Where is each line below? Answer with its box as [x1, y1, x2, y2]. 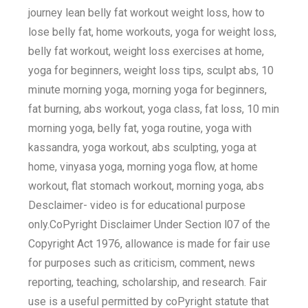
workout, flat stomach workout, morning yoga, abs [28, 179, 265, 192]
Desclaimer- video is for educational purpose [28, 198, 246, 212]
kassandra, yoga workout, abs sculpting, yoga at [28, 140, 257, 154]
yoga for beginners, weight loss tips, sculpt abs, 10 [28, 63, 274, 77]
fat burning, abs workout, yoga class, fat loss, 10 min [28, 102, 280, 115]
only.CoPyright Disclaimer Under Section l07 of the [28, 217, 271, 231]
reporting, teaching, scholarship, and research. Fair [28, 275, 267, 289]
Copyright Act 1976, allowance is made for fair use [28, 236, 271, 250]
